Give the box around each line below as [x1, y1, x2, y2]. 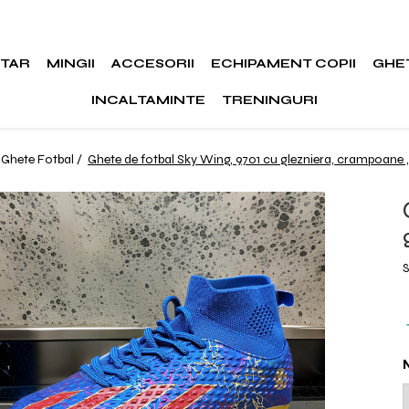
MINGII [47, 56, 96, 71]
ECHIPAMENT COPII [211, 56, 357, 71]
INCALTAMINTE [90, 92, 205, 108]
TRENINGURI [221, 92, 318, 108]
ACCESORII [111, 56, 195, 71]
